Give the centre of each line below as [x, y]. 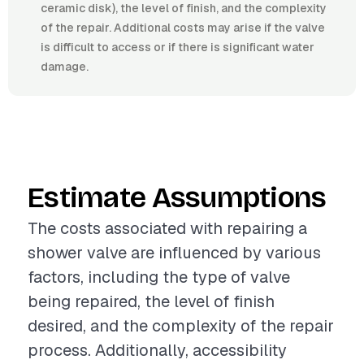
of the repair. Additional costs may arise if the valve [183, 28]
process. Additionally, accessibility [157, 350]
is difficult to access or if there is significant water [178, 47]
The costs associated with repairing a [167, 228]
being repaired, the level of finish [151, 301]
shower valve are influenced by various [174, 253]
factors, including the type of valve [159, 277]
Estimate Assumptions [177, 198]
